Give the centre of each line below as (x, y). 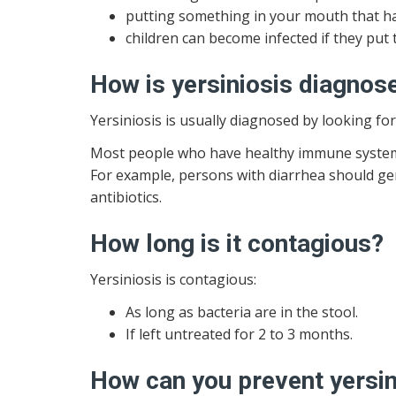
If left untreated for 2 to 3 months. (239, 334)
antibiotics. (128, 197)
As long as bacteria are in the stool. (242, 312)
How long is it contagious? (237, 244)
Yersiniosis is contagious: (173, 279)
